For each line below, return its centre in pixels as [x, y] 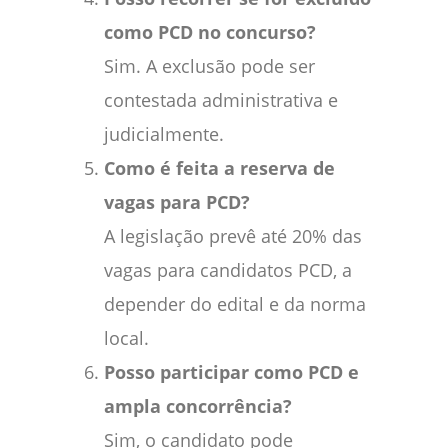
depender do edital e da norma [235, 304]
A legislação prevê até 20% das [233, 236]
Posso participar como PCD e [231, 372]
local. [126, 338]
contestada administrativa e [221, 100]
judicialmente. [164, 134]
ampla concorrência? [198, 406]
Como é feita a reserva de [219, 168]
